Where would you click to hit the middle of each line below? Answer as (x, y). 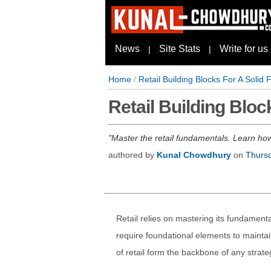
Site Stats (180, 49)
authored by (132, 155)
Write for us (244, 49)
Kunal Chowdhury (194, 155)
